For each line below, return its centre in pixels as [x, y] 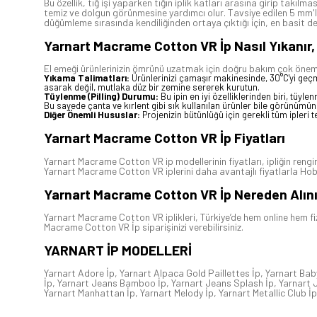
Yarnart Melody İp [177, 293]
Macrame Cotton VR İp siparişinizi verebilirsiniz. [144, 226]
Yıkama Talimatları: [87, 78]
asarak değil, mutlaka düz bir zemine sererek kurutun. [152, 87]
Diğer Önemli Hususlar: [92, 115]
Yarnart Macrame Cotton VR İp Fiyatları [165, 138]
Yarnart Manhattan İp [90, 293]
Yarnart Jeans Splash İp [223, 283]
